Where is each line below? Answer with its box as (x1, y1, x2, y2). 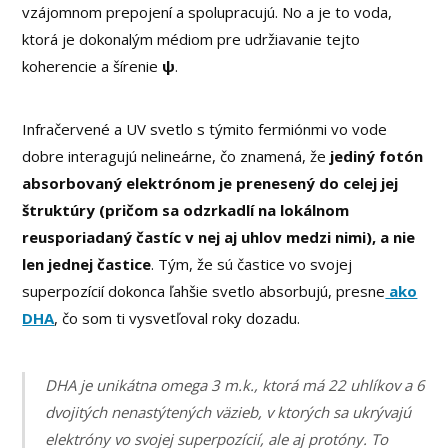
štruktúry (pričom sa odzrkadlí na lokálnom (22, 199, 350, 220)
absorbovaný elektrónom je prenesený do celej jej (22, 172, 399, 193)
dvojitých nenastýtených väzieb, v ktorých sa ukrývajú (45, 402, 412, 423)
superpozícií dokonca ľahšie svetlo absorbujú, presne (22, 280, 386, 301)
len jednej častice (22, 253, 152, 274)
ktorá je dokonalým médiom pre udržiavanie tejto (22, 28, 361, 49)
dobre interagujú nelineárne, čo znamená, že (22, 145, 331, 166)
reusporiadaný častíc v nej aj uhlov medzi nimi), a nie (22, 226, 416, 247)
